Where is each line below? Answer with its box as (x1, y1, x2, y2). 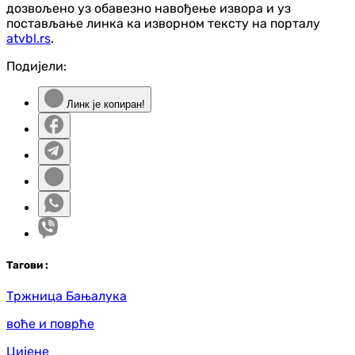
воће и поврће (6, 315, 94, 331)
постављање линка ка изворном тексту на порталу (6, 15, 320, 31)
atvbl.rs (6, 30, 51, 46)
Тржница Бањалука (6, 288, 127, 303)
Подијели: (6, 58, 67, 74)
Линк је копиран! (63, 97, 145, 110)
